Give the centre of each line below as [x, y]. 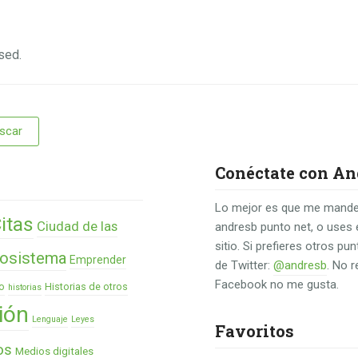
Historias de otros [86, 286]
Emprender [98, 260]
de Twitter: [245, 265]
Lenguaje [50, 319]
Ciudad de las [77, 226]
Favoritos [255, 331]
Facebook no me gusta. [277, 284]
